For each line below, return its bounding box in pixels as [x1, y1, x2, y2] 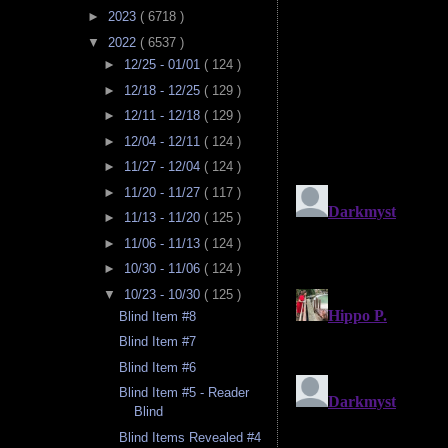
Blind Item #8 [119, 308, 197, 324]
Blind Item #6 [119, 359, 197, 375]
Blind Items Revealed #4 [119, 429, 262, 445]
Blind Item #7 [119, 334, 197, 350]
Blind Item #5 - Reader [119, 385, 250, 401]
